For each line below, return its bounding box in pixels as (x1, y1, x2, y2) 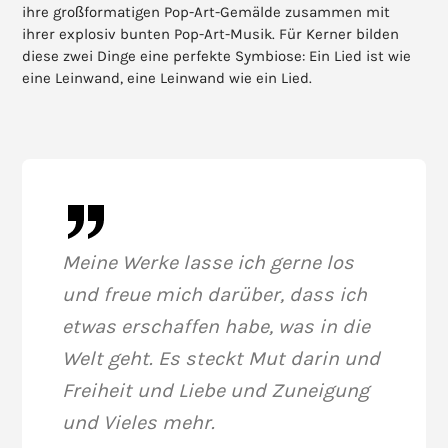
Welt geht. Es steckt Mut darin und (62, 346, 381, 370)
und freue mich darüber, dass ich (62, 282, 368, 306)
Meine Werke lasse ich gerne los (62, 250, 355, 274)
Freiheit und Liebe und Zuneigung (62, 378, 370, 402)
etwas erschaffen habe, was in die (62, 314, 371, 338)
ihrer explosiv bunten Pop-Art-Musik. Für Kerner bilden (22, 24, 400, 43)
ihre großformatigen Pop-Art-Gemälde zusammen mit (22, 2, 391, 21)
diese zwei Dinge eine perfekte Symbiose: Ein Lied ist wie (22, 46, 412, 65)
